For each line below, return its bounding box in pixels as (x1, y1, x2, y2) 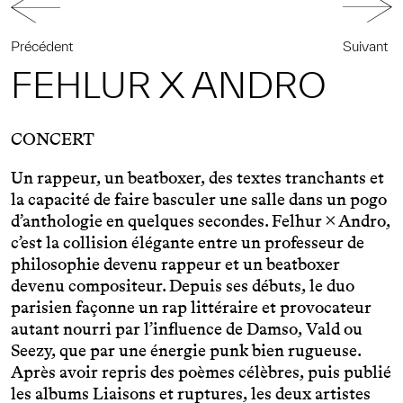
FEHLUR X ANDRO (11, 63, 327, 105)
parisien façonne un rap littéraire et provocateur (11, 296, 372, 318)
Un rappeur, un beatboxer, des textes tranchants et (11, 166, 384, 188)
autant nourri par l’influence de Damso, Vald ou (11, 318, 363, 339)
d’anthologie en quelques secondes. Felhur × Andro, (11, 210, 390, 231)
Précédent (11, 38, 73, 54)
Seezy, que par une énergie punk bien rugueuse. (11, 339, 361, 361)
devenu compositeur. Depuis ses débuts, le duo (11, 274, 354, 296)
